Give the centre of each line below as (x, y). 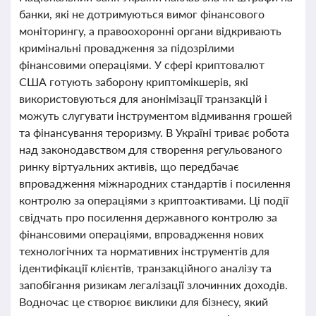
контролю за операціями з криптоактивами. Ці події (154, 200)
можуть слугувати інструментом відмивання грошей (156, 115)
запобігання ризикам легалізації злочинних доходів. (153, 285)
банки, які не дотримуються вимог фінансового (142, 14)
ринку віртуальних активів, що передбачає (129, 166)
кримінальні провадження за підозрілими (127, 48)
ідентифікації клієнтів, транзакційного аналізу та (145, 268)
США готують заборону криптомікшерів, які (134, 81)
